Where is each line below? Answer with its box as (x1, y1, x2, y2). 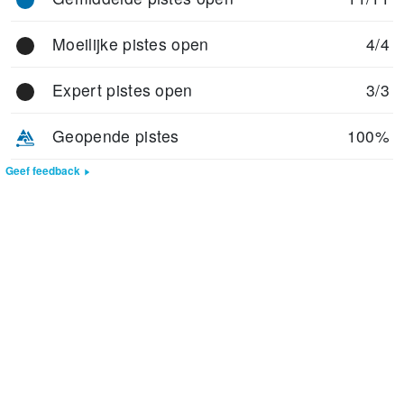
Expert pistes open (52, 78, 193, 101)
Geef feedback (5, 163, 80, 179)
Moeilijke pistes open (52, 32, 209, 55)
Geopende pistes (52, 124, 179, 147)
